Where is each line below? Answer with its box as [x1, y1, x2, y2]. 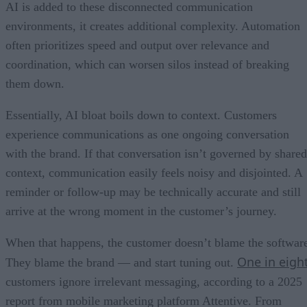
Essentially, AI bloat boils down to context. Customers [5, 108, 277, 122]
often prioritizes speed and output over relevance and [5, 38, 269, 52]
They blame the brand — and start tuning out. [5, 255, 237, 269]
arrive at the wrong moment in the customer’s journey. [5, 204, 277, 218]
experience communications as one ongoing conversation [5, 127, 289, 141]
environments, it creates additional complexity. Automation [5, 19, 300, 33]
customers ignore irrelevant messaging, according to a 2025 [5, 274, 302, 288]
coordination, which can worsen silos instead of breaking [5, 57, 289, 71]
